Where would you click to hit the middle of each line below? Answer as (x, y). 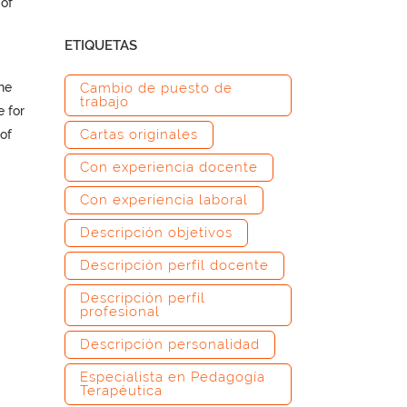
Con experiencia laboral (164, 200)
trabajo (104, 102)
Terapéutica (121, 391)
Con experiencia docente (169, 167)
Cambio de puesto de (156, 88)
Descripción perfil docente (174, 265)
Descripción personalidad (170, 344)
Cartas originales (139, 134)
